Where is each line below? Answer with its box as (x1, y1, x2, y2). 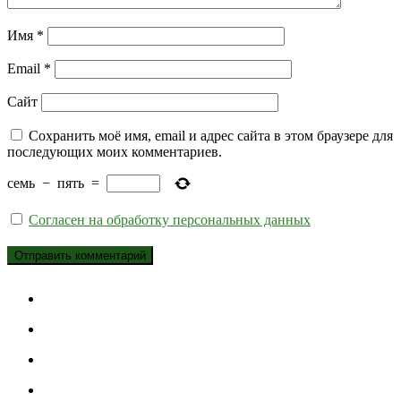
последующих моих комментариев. (7, 144, 222, 160)
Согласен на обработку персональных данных (29, 212, 311, 228)
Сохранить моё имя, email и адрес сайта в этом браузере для (29, 128, 393, 144)
